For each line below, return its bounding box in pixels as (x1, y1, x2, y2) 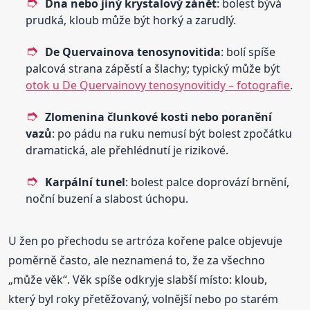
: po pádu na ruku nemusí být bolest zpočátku (52, 125, 293, 141)
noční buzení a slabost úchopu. (26, 190, 189, 206)
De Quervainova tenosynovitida (45, 44, 221, 60)
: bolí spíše (221, 44, 276, 60)
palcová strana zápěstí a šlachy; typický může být (26, 60, 281, 76)
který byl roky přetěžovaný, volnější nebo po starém (8, 291, 279, 307)
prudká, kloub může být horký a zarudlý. (26, 12, 237, 28)
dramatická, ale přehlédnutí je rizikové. (26, 142, 229, 158)
